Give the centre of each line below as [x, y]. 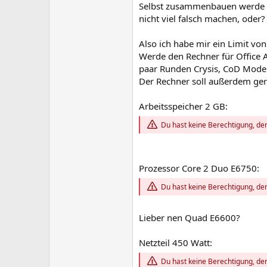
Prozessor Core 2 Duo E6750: [199, 168]
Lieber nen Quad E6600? [190, 218]
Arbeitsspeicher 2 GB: [183, 106]
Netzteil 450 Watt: [176, 243]
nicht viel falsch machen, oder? [202, 18]
